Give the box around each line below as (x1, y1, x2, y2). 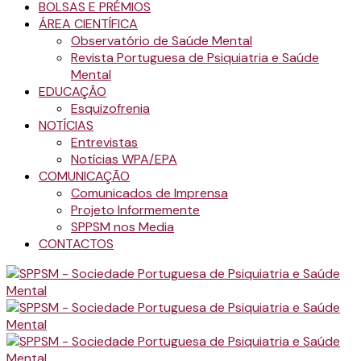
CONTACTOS (39, 235, 114, 252)
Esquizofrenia (71, 100, 150, 117)
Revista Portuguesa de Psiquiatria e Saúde (71, 49, 319, 66)
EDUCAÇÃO (39, 83, 106, 100)
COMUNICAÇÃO (39, 168, 130, 185)
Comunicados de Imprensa (71, 185, 228, 201)
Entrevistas (71, 134, 138, 151)
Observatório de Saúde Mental (71, 32, 252, 49)
